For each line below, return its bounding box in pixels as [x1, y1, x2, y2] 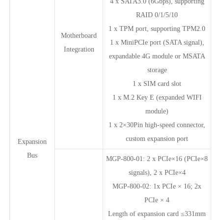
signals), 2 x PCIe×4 [128, 168, 186, 176]
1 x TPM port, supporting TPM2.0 [109, 25, 205, 32]
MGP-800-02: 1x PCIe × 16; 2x [112, 182, 201, 190]
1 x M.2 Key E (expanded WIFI [112, 93, 202, 101]
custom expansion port [126, 135, 188, 142]
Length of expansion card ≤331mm [108, 210, 206, 218]
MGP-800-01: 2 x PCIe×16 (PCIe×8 [106, 155, 208, 163]
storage [147, 66, 167, 74]
